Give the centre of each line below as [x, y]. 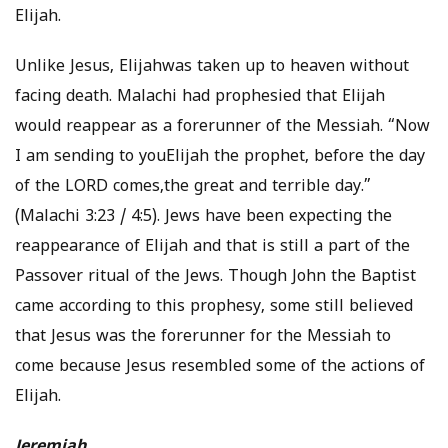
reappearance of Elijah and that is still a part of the [212, 247]
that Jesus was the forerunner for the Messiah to [203, 337]
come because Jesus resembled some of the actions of [220, 367]
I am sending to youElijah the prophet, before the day [220, 157]
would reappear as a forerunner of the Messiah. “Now [222, 127]
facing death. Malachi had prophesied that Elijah [200, 97]
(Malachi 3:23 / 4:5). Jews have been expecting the [203, 217]
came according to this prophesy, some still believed [214, 307]
